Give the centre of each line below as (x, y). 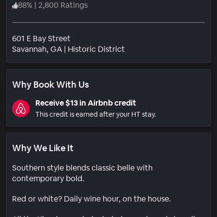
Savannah (29, 49)
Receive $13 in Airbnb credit (86, 103)
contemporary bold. (48, 178)
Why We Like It (43, 148)
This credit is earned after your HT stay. (96, 114)
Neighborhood (151, 48)
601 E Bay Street (41, 38)
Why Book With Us (51, 84)
